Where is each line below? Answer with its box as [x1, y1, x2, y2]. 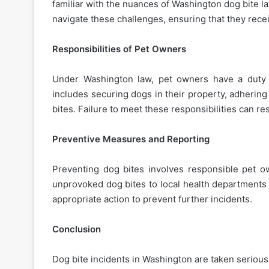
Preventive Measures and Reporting [52, 133, 210, 145]
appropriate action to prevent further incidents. [52, 193, 252, 205]
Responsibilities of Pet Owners [52, 43, 186, 55]
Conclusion [52, 223, 101, 235]
